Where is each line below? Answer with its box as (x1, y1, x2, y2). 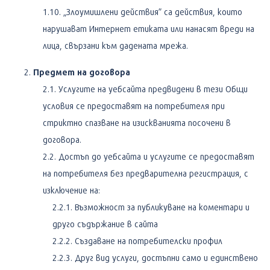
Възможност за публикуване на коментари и (75, 201, 250, 212)
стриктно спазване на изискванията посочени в (43, 117, 231, 128)
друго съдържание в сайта (52, 218, 158, 229)
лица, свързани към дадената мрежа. (43, 40, 188, 51)
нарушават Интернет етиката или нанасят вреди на (43, 23, 254, 34)
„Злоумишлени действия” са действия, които (63, 6, 242, 17)
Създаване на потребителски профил (75, 235, 222, 246)
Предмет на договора (33, 66, 130, 77)
